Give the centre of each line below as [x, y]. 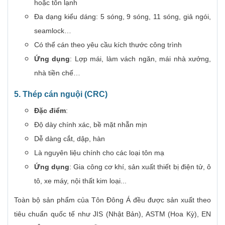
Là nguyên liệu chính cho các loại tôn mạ [99, 153]
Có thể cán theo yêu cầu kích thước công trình [108, 45]
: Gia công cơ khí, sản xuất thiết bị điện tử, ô [140, 167]
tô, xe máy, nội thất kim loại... [80, 181]
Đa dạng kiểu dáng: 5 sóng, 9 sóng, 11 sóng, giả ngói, [123, 17]
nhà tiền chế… [57, 73]
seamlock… [53, 31]
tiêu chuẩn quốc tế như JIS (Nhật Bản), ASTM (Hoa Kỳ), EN [113, 214]
